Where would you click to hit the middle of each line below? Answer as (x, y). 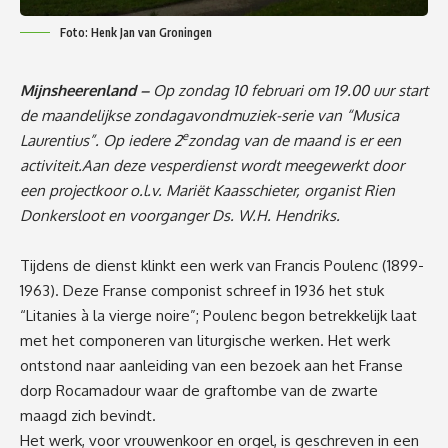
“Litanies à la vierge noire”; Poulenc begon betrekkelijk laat (218, 315)
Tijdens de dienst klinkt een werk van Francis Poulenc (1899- (222, 265)
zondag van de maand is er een (294, 140)
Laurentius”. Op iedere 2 (101, 140)
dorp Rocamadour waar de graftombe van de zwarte (199, 390)
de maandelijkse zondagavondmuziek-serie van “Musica (209, 115)
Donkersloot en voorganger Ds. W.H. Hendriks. (180, 215)
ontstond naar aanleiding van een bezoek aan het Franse (211, 365)
